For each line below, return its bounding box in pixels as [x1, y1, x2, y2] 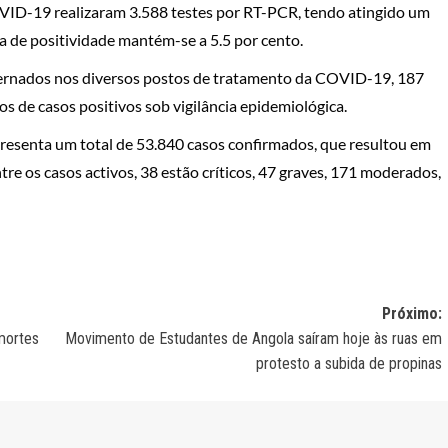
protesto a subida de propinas [255, 353, 442, 373]
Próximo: [381, 303, 442, 323]
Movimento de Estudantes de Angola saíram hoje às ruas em [64, 328, 442, 348]
